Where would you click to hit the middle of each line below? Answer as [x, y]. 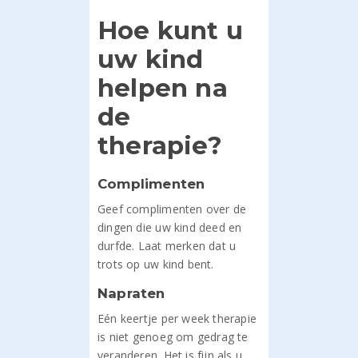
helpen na [163, 88]
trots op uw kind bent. [156, 264]
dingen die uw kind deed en [170, 227]
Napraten [131, 293]
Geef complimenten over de [172, 209]
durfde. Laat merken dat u [167, 246]
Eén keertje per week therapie [177, 318]
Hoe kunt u [171, 30]
